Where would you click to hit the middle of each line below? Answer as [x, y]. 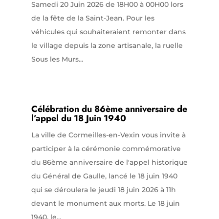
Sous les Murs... [57, 59]
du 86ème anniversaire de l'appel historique [109, 162]
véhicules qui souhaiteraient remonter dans [108, 32]
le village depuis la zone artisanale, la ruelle [107, 45]
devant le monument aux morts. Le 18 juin [105, 203]
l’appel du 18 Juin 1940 [78, 118]
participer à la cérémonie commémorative [106, 148]
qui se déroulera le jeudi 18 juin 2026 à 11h [103, 189]
